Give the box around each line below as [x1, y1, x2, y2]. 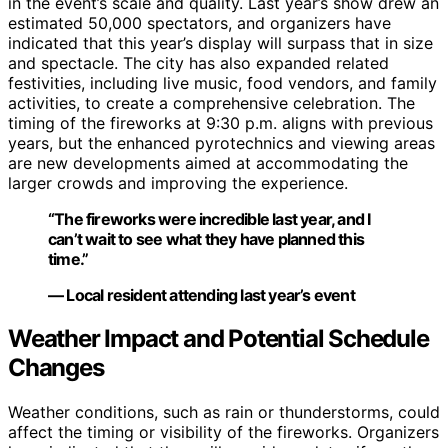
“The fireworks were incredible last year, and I [48, 208, 371, 229]
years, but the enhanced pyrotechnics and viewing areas [8, 132, 435, 153]
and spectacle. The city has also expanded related [8, 52, 389, 73]
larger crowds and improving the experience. [8, 172, 348, 193]
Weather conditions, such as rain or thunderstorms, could [8, 402, 440, 423]
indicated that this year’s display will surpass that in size [8, 32, 433, 53]
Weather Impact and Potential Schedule [8, 324, 429, 354]
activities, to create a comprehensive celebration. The [8, 92, 415, 113]
